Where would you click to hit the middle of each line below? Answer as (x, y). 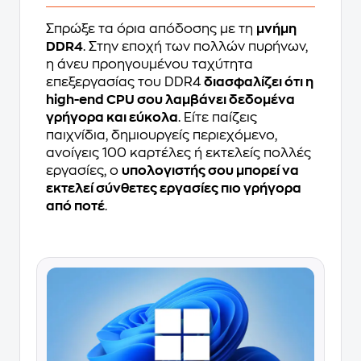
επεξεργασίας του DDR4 (125, 82)
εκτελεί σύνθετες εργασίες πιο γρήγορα (174, 188)
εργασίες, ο (84, 170)
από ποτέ (75, 206)
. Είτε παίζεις (218, 117)
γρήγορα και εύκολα (112, 117)
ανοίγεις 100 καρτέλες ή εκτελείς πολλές (178, 153)
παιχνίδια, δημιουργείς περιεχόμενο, (162, 135)
